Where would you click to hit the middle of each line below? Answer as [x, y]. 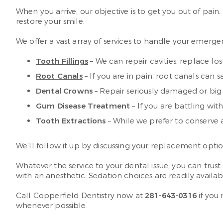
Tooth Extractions [71, 121]
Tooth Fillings [62, 61]
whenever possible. [52, 206]
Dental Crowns [64, 91]
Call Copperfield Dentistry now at [81, 196]
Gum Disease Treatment [83, 106]
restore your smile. [50, 21]
